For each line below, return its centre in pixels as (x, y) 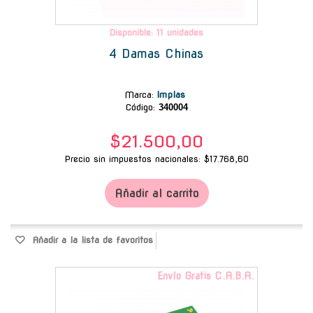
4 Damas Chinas (156, 53)
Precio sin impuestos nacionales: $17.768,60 (156, 159)
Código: (140, 107)
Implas (173, 94)
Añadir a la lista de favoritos (91, 240)
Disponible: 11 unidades (156, 32)
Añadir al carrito (156, 193)
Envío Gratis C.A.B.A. (205, 276)
